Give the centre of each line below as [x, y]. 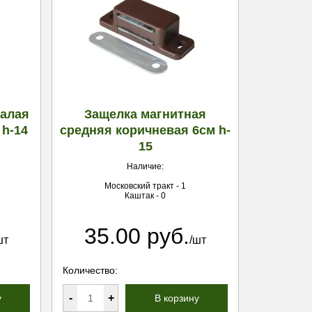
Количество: [90, 270]
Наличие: [145, 166]
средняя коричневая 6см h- [145, 130]
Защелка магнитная [145, 114]
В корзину [177, 298]
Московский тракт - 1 [145, 186]
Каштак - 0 [145, 196]
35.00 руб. [137, 236]
